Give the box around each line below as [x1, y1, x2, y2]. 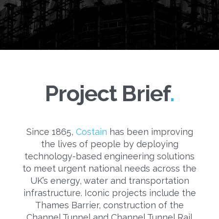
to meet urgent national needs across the [22, 163, 197, 174]
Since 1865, [26, 127, 76, 137]
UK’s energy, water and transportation [30, 175, 189, 186]
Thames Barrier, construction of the [35, 200, 184, 210]
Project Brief [44, 81, 170, 107]
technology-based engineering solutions [24, 151, 195, 161]
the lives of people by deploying [41, 139, 178, 149]
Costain [75, 127, 107, 137]
